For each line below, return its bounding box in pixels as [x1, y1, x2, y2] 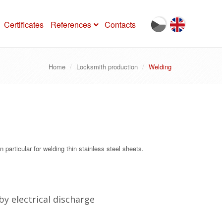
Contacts [105, 19, 136, 30]
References [51, 19, 91, 30]
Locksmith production [76, 62, 138, 71]
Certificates [4, 19, 44, 30]
